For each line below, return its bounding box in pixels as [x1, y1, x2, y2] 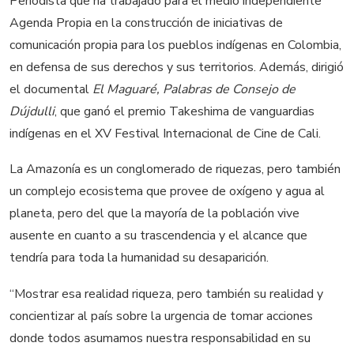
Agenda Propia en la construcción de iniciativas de [9, 13, 283, 32]
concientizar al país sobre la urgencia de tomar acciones [9, 307, 313, 325]
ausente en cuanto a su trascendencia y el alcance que [9, 227, 307, 245]
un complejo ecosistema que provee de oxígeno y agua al [9, 183, 325, 201]
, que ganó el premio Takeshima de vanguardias [55, 102, 314, 120]
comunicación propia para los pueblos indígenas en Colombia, [9, 36, 341, 54]
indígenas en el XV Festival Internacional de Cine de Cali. [9, 124, 321, 142]
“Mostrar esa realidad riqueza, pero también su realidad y [9, 284, 323, 303]
